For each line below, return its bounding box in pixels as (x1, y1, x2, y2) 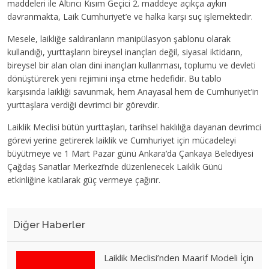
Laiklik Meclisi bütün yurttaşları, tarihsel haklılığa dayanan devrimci (7, 121, 261, 133)
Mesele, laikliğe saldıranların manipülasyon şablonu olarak (7, 33, 231, 44)
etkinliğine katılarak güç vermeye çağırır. (7, 174, 163, 186)
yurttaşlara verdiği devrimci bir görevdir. (7, 99, 159, 110)
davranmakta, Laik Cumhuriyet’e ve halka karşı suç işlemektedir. (7, 11, 253, 22)
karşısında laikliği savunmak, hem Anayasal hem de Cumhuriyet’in (7, 86, 259, 97)
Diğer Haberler (13, 219, 85, 231)
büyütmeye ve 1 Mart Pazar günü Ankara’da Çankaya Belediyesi (7, 148, 253, 159)
